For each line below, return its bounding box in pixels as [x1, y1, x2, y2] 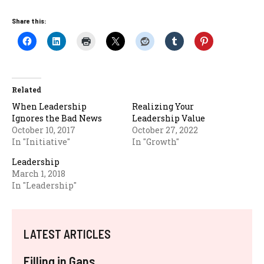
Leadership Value [132, 113, 205, 124]
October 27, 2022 [132, 124, 198, 136]
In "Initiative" [12, 136, 70, 147]
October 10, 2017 [12, 124, 75, 136]
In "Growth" [132, 136, 179, 147]
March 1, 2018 [12, 168, 65, 179]
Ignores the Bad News [12, 113, 102, 124]
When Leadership [12, 101, 87, 112]
